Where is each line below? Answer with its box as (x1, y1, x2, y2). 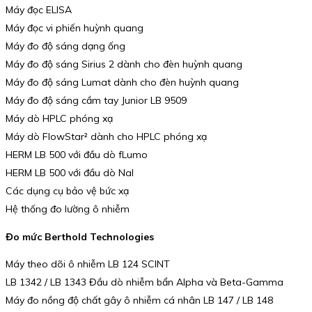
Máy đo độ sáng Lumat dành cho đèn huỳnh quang (6, 75, 239, 88)
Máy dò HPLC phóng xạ (6, 111, 113, 125)
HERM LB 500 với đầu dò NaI (6, 166, 134, 179)
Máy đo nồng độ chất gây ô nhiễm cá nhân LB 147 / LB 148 (6, 294, 273, 307)
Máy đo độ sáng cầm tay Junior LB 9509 (6, 93, 187, 107)
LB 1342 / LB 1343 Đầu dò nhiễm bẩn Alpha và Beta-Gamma (6, 276, 283, 289)
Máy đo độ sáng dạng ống (6, 39, 125, 52)
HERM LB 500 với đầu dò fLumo (6, 148, 148, 161)
